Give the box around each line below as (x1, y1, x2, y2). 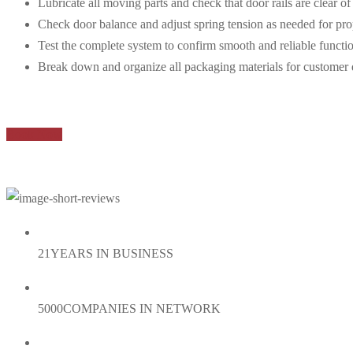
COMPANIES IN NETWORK (63, 302, 221, 315)
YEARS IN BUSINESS (50, 247, 173, 260)
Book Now (6, 128, 62, 141)
